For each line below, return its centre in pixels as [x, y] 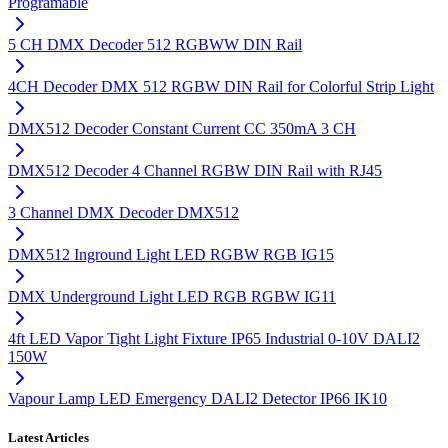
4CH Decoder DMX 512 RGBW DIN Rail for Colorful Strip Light [221, 87]
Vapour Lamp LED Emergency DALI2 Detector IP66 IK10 [197, 399]
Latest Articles [48, 438]
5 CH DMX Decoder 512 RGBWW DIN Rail [155, 45]
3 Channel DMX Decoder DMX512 [123, 213]
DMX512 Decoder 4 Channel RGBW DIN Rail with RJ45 [195, 171]
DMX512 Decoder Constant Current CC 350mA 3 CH [182, 129]
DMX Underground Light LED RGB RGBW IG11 [172, 297]
